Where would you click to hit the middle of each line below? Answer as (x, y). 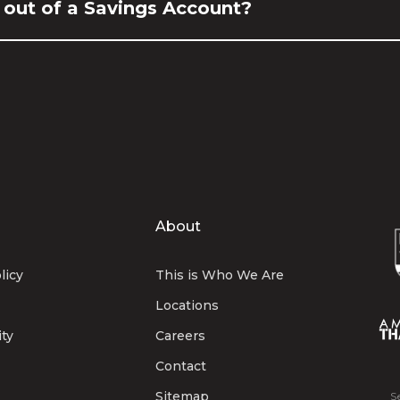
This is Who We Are (219, 275)
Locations (187, 305)
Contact (180, 366)
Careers (180, 336)
